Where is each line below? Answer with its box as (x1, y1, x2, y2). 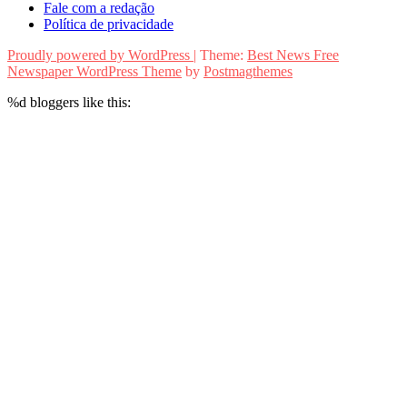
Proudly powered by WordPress (7, 46, 194, 63)
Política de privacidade (44, 15, 174, 32)
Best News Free (247, 46, 339, 63)
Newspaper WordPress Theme (7, 63, 182, 79)
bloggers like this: (26, 94, 131, 110)
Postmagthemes (203, 63, 293, 79)
